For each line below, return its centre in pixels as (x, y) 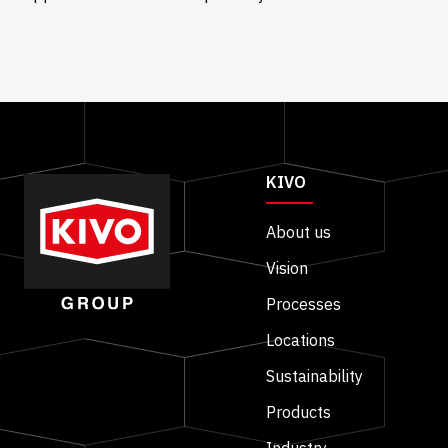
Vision (287, 268)
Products (298, 412)
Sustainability (314, 376)
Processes (303, 304)
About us (298, 232)
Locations (300, 340)
